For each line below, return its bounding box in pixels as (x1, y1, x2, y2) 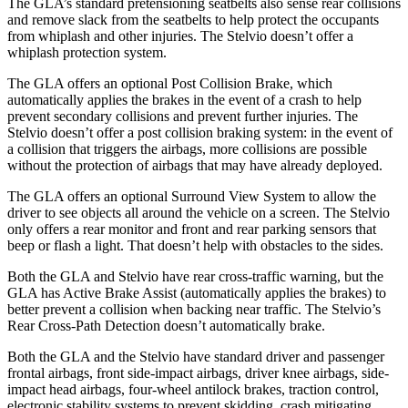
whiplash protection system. (7, 44, 167, 60)
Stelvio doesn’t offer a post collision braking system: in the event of (7, 124, 393, 140)
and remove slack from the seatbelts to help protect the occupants (7, 11, 379, 27)
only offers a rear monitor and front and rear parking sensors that (7, 220, 376, 237)
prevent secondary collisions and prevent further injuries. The (7, 107, 358, 124)
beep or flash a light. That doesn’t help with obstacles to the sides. (7, 237, 383, 253)
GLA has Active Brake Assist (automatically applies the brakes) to (7, 284, 386, 301)
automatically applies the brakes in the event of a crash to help (7, 91, 362, 107)
